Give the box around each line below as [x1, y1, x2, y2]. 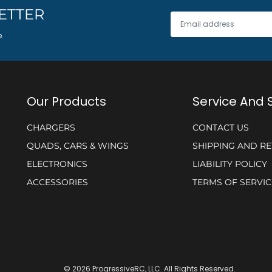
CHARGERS [27, 122, 75, 134]
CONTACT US [192, 122, 249, 134]
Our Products [27, 92, 106, 110]
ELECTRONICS [27, 158, 87, 169]
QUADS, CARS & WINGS [27, 140, 129, 152]
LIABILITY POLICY [192, 158, 267, 169]
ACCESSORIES [27, 176, 88, 188]
